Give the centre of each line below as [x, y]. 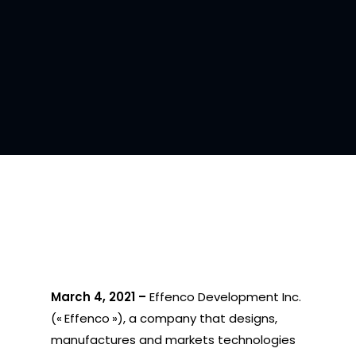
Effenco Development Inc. [226, 297]
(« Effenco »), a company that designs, [164, 318]
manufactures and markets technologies [174, 340]
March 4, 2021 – [101, 297]
